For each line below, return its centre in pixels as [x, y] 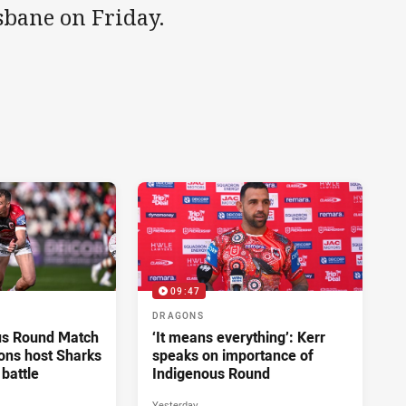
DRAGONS [178, 315]
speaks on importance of [233, 355]
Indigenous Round [211, 373]
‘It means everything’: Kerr [239, 337]
